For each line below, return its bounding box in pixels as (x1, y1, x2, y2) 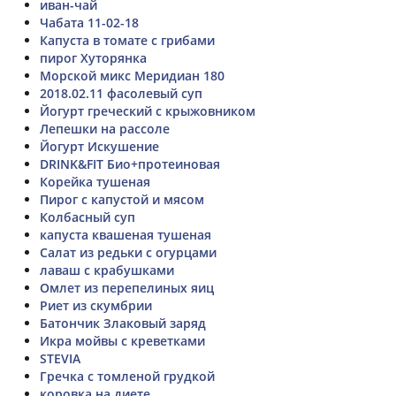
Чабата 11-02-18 (40, 13, 139, 31)
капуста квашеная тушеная (40, 225, 211, 243)
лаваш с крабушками (40, 261, 174, 278)
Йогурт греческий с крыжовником (40, 102, 255, 119)
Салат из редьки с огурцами (40, 243, 217, 261)
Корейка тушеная (40, 172, 150, 190)
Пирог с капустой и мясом (40, 190, 204, 208)
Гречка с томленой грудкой (40, 367, 215, 385)
